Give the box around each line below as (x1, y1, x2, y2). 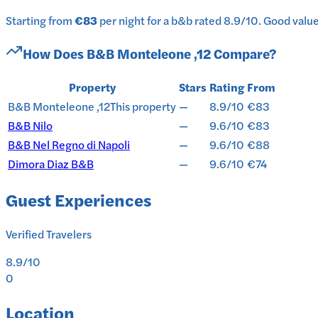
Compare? (211, 43, 276, 63)
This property (110, 97, 176, 114)
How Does (23, 43, 87, 63)
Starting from (6, 12, 75, 29)
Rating (209, 78, 244, 95)
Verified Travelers (6, 226, 92, 243)
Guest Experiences (6, 187, 151, 212)
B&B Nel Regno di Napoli (8, 136, 130, 153)
